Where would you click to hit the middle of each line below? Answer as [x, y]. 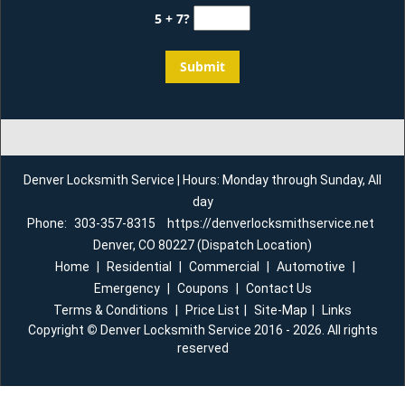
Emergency [127, 288]
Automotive [311, 267]
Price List [212, 310]
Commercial [224, 267]
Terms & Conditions [111, 310]
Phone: [48, 223]
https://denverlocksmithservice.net [270, 223]
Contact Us [278, 288]
